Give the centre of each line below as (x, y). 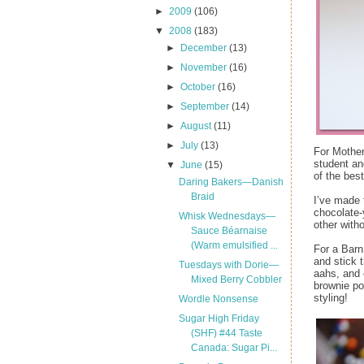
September (206, 106)
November (205, 67)
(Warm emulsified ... (234, 245)
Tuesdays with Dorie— (228, 265)
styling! (331, 297)
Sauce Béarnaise (229, 231)
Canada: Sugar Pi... (234, 348)
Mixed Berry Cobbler (236, 279)
